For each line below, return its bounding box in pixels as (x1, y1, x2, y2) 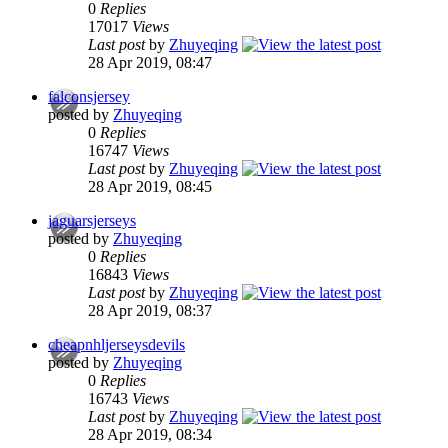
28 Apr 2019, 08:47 (88, 54, 212, 72)
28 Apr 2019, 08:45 (88, 178, 212, 196)
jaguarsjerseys (48, 212, 136, 230)
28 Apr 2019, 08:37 (88, 302, 212, 320)
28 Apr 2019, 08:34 (88, 426, 212, 444)
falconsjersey (48, 88, 130, 106)
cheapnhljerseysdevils (48, 336, 185, 354)
